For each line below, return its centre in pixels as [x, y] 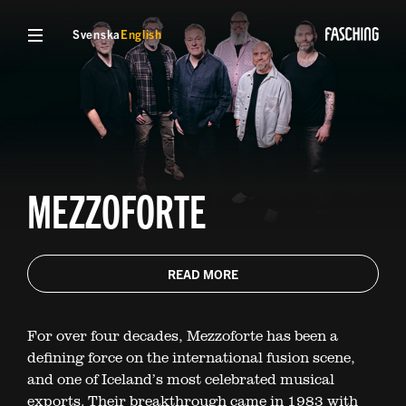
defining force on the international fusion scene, [191, 358]
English [141, 34]
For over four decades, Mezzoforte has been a [183, 336]
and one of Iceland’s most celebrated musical [181, 379]
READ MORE [203, 274]
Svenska [97, 34]
